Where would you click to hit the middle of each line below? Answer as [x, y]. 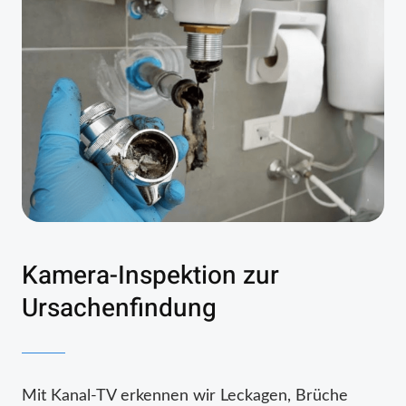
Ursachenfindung [119, 308]
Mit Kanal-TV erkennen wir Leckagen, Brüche [185, 396]
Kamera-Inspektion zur [150, 275]
